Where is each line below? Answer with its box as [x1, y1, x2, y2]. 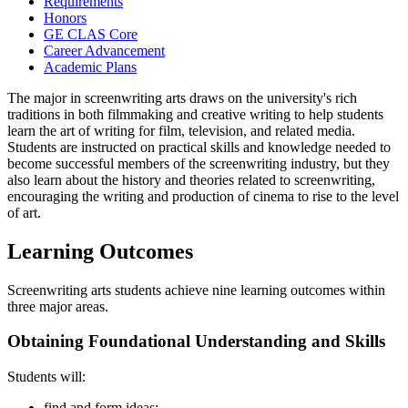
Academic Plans [44, 58, 137, 75]
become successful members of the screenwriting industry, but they [7, 155, 390, 171]
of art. [7, 204, 41, 220]
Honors [44, 9, 87, 25]
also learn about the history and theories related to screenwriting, [7, 171, 375, 188]
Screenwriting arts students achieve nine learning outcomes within [7, 281, 385, 298]
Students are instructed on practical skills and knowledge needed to [7, 138, 391, 155]
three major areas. [7, 298, 108, 314]
